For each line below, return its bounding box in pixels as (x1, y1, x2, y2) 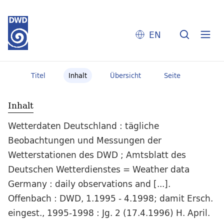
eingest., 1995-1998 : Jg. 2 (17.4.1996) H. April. (8, 205, 210, 220)
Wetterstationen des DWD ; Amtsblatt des (8, 147, 186, 162)
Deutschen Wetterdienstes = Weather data (8, 162, 189, 177)
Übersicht (109, 70, 141, 81)
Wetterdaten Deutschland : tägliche (8, 118, 159, 133)
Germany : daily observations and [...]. (8, 176, 170, 191)
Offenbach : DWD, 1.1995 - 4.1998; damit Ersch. (8, 191, 213, 206)
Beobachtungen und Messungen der (8, 133, 161, 148)
